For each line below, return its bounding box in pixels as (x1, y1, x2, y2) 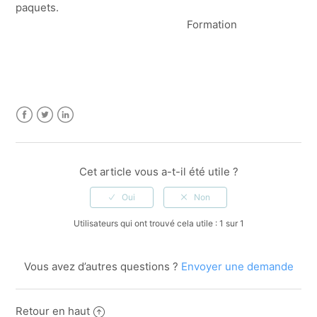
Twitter (36, 124, 72, 138)
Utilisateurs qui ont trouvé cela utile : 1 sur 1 (73, 217, 244, 229)
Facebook (16, 124, 65, 138)
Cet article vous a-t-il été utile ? (79, 164, 238, 178)
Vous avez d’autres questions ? (23, 259, 181, 273)
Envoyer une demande (180, 259, 294, 273)
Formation (187, 17, 238, 31)
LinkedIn (57, 124, 100, 138)
